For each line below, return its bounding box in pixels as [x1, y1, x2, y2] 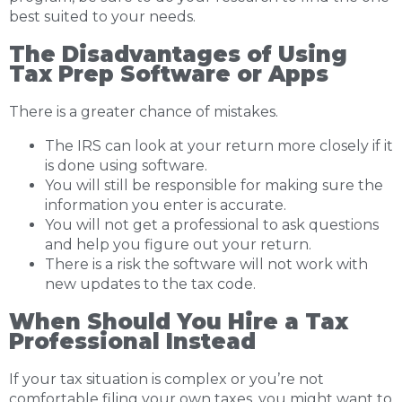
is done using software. [45, 157, 207, 174]
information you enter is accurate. [45, 197, 286, 214]
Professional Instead [9, 328, 256, 354]
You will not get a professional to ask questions [45, 216, 379, 233]
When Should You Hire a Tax [9, 309, 348, 335]
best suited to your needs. [9, 8, 196, 25]
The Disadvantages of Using [9, 41, 347, 67]
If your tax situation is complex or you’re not [9, 371, 324, 388]
